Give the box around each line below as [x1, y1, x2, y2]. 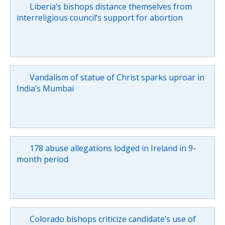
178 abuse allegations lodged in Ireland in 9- [29, 142, 196, 154]
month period [17, 153, 68, 165]
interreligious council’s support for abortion [17, 12, 183, 23]
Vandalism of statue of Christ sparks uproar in [29, 71, 204, 83]
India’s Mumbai [17, 82, 74, 94]
